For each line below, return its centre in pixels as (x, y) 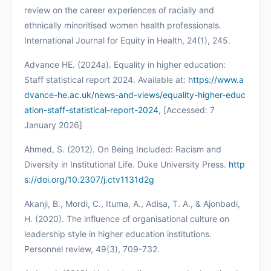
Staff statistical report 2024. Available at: (106, 79)
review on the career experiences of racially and (119, 10)
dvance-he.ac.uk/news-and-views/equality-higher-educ (135, 94)
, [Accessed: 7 (187, 109)
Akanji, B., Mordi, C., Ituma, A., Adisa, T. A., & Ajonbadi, (132, 203)
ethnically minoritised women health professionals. (123, 25)
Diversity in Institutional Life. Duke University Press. (126, 164)
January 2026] (53, 125)
